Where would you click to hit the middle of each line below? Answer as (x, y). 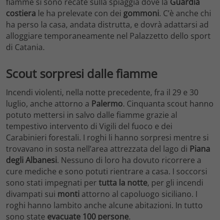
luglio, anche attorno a (49, 103)
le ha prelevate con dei (80, 14)
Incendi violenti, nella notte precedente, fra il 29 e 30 (102, 92)
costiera (21, 14)
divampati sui (32, 194)
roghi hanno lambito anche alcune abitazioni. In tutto (104, 205)
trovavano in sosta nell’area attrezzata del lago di (98, 149)
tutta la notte (123, 182)
